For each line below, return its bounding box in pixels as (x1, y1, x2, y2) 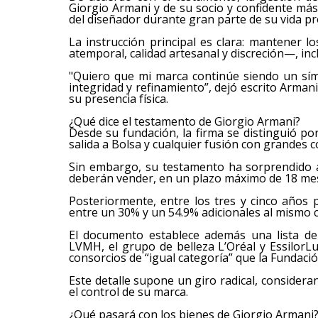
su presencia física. (69, 91, 168, 106)
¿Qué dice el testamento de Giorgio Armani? (69, 114, 300, 129)
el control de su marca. (69, 284, 188, 300)
